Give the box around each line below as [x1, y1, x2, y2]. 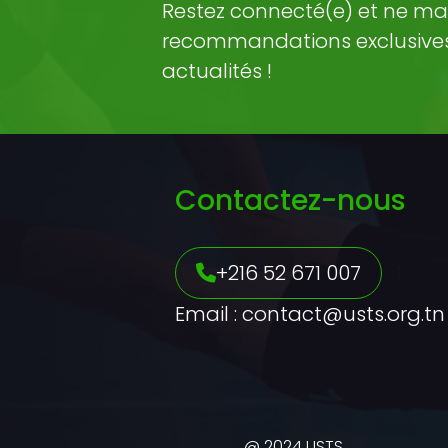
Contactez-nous [174, 180, 406, 220]
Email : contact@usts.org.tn [174, 299, 445, 328]
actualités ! [162, 56, 272, 85]
